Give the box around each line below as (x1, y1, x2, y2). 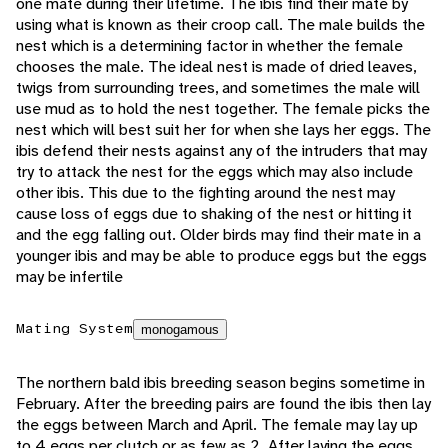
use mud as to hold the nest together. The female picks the (16, 98, 430, 120)
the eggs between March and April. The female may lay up (16, 414, 418, 436)
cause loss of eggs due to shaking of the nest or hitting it (16, 203, 412, 225)
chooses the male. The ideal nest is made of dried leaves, (16, 56, 416, 78)
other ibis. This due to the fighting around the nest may (16, 182, 395, 204)
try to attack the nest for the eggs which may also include (16, 161, 413, 183)
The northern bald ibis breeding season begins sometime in (16, 372, 425, 394)
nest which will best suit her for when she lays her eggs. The (16, 119, 431, 141)
